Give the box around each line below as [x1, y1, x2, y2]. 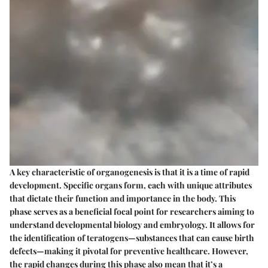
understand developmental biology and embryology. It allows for [10, 218, 255, 230]
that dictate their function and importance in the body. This [10, 192, 236, 204]
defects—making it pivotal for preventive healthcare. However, [10, 245, 248, 257]
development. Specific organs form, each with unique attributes [10, 179, 252, 191]
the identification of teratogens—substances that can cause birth [10, 232, 254, 243]
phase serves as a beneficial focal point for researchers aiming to [10, 205, 254, 217]
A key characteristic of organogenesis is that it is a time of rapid [10, 166, 249, 178]
